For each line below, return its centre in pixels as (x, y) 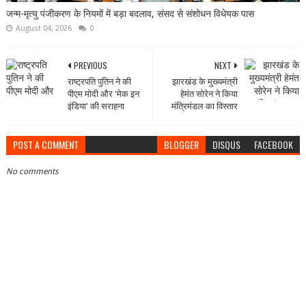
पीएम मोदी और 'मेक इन (103, 94)
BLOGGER (182, 145)
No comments (32, 172)
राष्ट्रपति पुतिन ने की (99, 82)
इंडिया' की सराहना (96, 107)
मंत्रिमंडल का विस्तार (205, 107)
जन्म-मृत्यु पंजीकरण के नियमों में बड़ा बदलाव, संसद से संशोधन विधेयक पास (130, 14)
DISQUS (227, 145)
